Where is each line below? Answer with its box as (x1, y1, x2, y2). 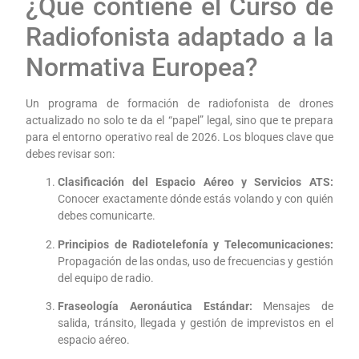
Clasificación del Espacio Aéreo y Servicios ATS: (58, 175, 333, 189)
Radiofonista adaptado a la (26, 22, 333, 53)
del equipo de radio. (58, 271, 155, 284)
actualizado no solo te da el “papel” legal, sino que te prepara (26, 114, 333, 127)
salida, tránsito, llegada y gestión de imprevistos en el (58, 317, 333, 330)
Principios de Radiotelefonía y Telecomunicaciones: (58, 237, 333, 251)
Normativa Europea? (26, 52, 259, 83)
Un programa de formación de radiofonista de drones (26, 97, 333, 111)
